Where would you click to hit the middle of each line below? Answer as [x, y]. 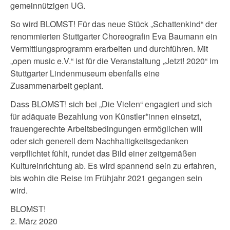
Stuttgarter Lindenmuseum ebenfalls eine [85, 73]
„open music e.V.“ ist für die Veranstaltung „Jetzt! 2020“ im [114, 61]
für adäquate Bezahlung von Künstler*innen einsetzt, [106, 117]
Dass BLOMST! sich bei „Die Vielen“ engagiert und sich [111, 104]
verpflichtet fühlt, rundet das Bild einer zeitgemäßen [103, 154]
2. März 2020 [34, 221]
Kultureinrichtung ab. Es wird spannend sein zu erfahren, [113, 166]
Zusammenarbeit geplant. [57, 86]
